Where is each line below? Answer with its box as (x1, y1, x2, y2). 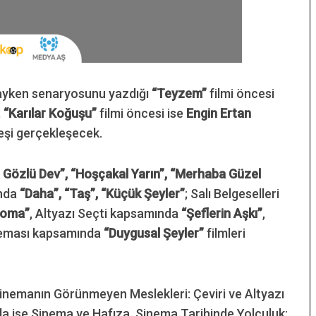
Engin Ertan (186, 105, 251, 121)
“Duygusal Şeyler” (104, 225, 204, 241)
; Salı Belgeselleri (185, 186, 279, 201)
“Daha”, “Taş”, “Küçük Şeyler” (20, 186, 185, 201)
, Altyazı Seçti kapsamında (30, 205, 181, 221)
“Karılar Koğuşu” (4, 105, 97, 121)
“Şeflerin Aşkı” (181, 205, 262, 221)
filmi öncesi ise (97, 105, 186, 121)
